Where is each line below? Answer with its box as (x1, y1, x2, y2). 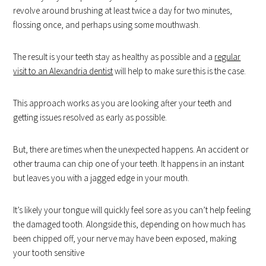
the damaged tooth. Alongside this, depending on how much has (13, 218, 246, 230)
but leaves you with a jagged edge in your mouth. (13, 172, 190, 183)
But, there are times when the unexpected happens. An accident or (13, 144, 249, 155)
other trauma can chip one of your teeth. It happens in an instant (13, 158, 245, 169)
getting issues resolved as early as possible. (13, 112, 167, 123)
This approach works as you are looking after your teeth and (13, 97, 232, 109)
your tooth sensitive (13, 247, 85, 258)
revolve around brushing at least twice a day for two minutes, (13, 5, 233, 16)
